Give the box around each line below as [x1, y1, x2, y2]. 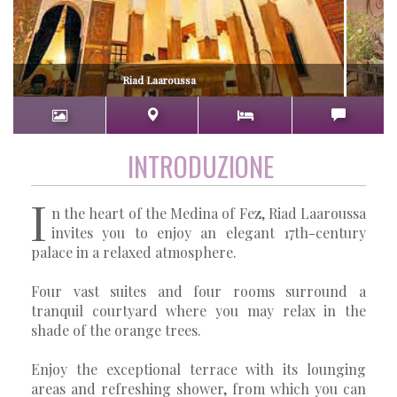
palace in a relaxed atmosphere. [31, 242, 237, 261]
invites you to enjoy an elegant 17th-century [51, 222, 366, 242]
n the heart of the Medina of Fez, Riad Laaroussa [51, 203, 366, 222]
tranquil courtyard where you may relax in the [31, 300, 366, 320]
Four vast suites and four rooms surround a [31, 281, 366, 300]
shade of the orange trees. [31, 320, 201, 339]
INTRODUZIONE [128, 145, 274, 186]
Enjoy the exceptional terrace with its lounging [31, 359, 366, 378]
